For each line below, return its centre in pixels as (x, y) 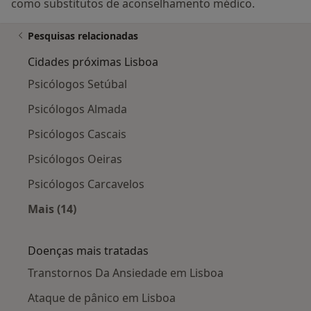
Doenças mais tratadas (88, 251)
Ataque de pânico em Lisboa (102, 298)
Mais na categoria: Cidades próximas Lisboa (173, 225)
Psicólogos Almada (77, 109)
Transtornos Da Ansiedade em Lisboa (126, 273)
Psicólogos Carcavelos (86, 184)
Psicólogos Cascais (77, 134)
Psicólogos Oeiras (75, 159)
